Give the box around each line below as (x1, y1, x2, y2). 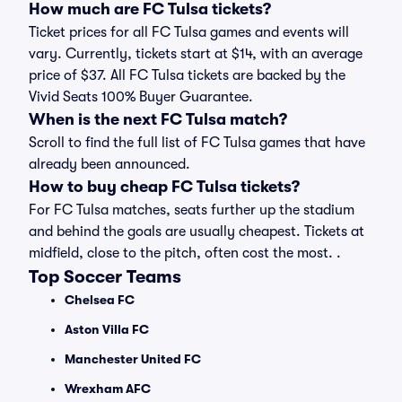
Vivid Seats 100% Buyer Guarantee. (29, 89, 253, 105)
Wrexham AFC (65, 381, 151, 396)
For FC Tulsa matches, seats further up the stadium (29, 202, 354, 218)
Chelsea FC (65, 293, 135, 307)
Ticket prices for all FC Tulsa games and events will (29, 24, 349, 40)
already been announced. (29, 156, 190, 172)
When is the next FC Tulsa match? (29, 110, 287, 128)
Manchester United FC (65, 352, 201, 366)
